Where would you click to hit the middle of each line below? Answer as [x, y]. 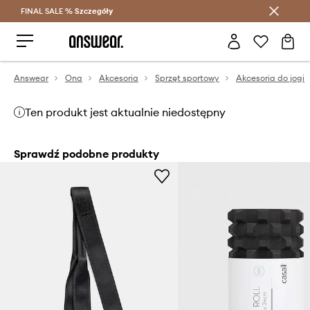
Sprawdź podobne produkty [86, 154]
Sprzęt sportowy [187, 78]
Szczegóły [94, 11]
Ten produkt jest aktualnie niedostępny [125, 112]
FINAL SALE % [48, 11]
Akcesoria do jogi [270, 78]
